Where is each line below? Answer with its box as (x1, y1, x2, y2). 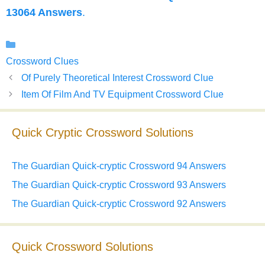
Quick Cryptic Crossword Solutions (12, 126, 193, 140)
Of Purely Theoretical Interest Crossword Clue (21, 73, 214, 83)
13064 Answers (6, 7, 82, 19)
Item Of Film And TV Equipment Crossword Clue (21, 89, 224, 100)
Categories (20, 39, 67, 50)
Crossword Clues (6, 56, 79, 67)
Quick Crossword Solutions (12, 240, 153, 254)
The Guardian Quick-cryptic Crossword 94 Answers (12, 161, 226, 172)
